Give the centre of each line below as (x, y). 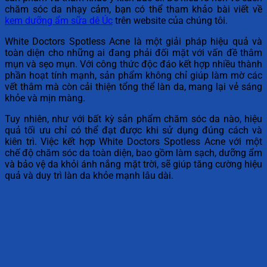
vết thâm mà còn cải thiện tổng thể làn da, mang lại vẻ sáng (133, 87)
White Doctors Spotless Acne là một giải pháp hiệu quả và (133, 42)
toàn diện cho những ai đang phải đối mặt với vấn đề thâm (133, 53)
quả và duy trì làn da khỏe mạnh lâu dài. (89, 176)
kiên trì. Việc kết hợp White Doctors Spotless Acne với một (133, 142)
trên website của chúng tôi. (170, 21)
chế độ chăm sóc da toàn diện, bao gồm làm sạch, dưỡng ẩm (133, 153)
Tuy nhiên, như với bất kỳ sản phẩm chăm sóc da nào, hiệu (133, 119)
